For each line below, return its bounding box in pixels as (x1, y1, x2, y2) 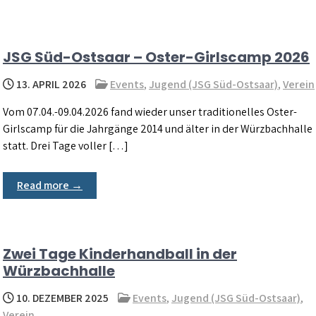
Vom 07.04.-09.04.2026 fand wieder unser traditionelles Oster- (3, 104, 297, 119)
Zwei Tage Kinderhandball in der (3, 244, 237, 265)
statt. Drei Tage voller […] (3, 138, 128, 153)
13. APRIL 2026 (14, 77, 86, 92)
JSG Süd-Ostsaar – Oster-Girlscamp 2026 (3, 47, 310, 67)
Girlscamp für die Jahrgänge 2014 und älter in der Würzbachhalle (3, 121, 312, 136)
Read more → (17, 178, 83, 193)
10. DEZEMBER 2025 (14, 291, 109, 306)
